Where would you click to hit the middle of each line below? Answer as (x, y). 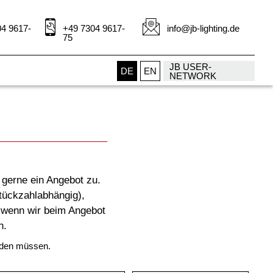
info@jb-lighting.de (203, 28)
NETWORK (193, 76)
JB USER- (190, 66)
